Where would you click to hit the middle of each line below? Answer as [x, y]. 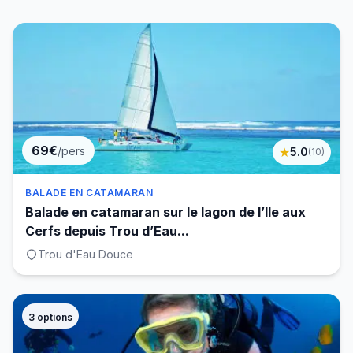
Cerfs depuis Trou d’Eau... [107, 231]
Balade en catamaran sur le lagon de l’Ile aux [165, 212]
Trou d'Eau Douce [85, 254]
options [54, 317]
